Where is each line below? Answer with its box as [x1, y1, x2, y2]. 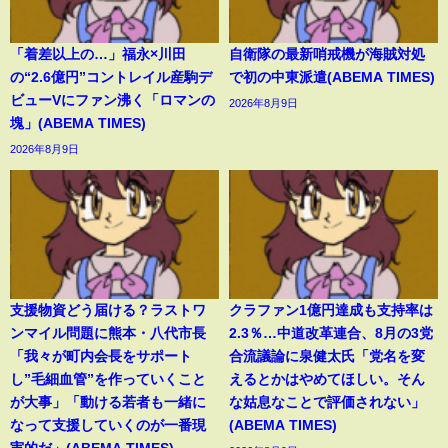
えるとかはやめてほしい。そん [229, 372, 425, 387]
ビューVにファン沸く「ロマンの [10, 92, 215, 107]
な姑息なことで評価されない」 [229, 395, 425, 410]
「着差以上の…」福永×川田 [10, 46, 186, 61]
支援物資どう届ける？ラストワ [10, 303, 206, 318]
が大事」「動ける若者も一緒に [10, 395, 206, 410]
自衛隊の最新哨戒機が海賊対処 [229, 46, 425, 61]
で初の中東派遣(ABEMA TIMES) [229, 69, 435, 84]
